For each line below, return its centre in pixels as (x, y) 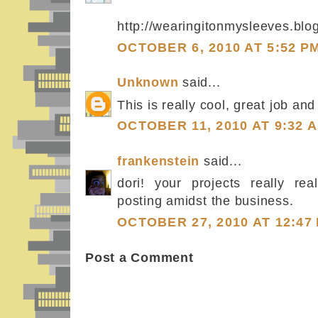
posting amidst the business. (205, 201)
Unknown (148, 83)
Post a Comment (139, 258)
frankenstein (159, 161)
